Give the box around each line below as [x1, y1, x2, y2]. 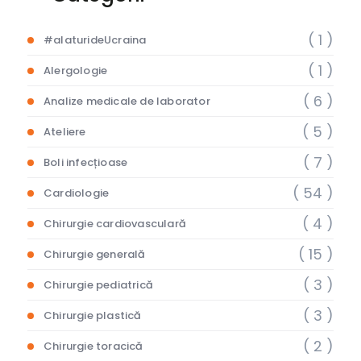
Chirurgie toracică [44, 338, 143, 355]
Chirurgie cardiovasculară [44, 216, 186, 232]
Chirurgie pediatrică [44, 277, 153, 293]
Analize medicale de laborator [44, 93, 210, 110]
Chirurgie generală [44, 247, 146, 263]
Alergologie [44, 63, 108, 79]
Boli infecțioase [44, 155, 128, 171]
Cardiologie [44, 185, 110, 201]
